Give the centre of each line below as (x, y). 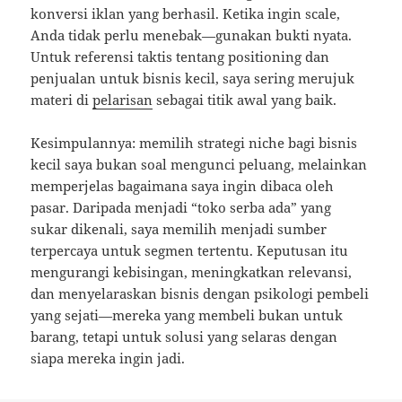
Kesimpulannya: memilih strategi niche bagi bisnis (194, 142)
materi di (62, 99)
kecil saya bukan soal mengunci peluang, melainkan (199, 164)
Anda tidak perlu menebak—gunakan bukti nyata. (192, 35)
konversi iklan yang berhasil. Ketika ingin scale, (186, 13)
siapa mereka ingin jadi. (108, 358)
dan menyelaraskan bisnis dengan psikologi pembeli (200, 293)
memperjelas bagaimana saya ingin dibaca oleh (183, 185)
